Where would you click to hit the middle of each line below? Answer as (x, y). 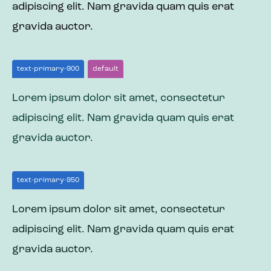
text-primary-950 (48, 180)
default (106, 69)
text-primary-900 (48, 69)
